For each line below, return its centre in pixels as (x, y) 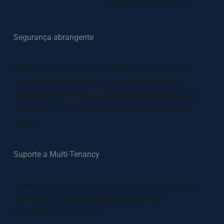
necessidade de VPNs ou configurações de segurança (107, 96)
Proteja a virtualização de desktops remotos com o (102, 69)
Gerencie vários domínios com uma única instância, (104, 186)
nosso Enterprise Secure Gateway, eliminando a (96, 82)
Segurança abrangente (53, 37)
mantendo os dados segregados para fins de (92, 199)
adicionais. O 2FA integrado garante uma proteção (102, 109)
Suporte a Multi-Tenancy (56, 154)
